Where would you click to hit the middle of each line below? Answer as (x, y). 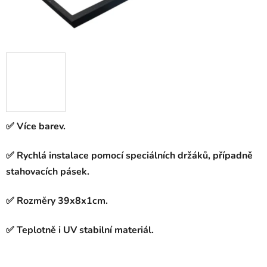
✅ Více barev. (36, 127)
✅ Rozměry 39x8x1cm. (57, 201)
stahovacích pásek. (48, 172)
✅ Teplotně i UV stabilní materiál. (80, 230)
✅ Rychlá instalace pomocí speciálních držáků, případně (129, 156)
